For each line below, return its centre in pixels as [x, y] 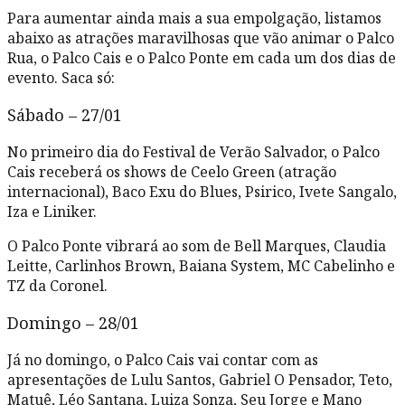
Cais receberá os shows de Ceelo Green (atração [172, 171]
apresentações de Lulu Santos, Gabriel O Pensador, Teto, [200, 379]
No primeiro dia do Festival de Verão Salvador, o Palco [193, 151]
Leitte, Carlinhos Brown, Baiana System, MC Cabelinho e [201, 265]
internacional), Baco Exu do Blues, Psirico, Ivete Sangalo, [202, 191]
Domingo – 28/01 [73, 322]
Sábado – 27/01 [67, 114]
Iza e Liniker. [54, 211]
